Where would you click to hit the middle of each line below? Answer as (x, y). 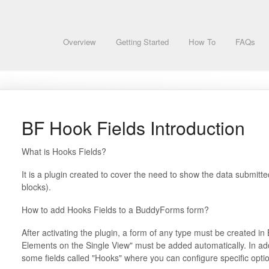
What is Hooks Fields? (64, 151)
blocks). (37, 187)
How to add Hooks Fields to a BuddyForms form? (115, 210)
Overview (80, 42)
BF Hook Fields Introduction (133, 128)
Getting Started (142, 42)
